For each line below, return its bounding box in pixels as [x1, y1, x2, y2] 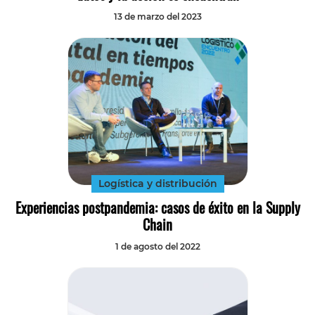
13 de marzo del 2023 [113, 11, 202, 22]
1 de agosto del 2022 [115, 241, 200, 252]
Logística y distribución [98, 177, 217, 191]
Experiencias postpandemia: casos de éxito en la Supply [15, 197, 300, 219]
